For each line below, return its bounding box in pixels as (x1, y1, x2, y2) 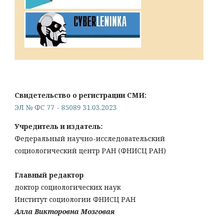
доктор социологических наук (15, 182, 121, 192)
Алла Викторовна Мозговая (15, 207, 115, 217)
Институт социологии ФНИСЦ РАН (15, 195, 136, 204)
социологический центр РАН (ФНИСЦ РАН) (15, 146, 166, 156)
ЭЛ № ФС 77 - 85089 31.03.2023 (15, 103, 117, 112)
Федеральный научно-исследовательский (15, 134, 165, 144)
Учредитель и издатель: (15, 122, 103, 131)
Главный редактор (15, 170, 84, 180)
